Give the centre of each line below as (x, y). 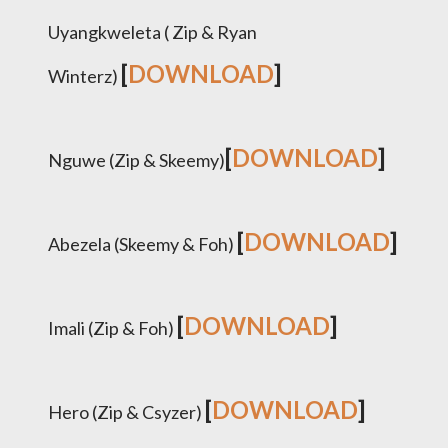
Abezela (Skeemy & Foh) (142, 244)
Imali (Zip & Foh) (112, 328)
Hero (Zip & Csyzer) (126, 412)
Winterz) (84, 76)
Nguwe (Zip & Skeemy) (136, 160)
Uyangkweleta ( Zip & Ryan (152, 32)
